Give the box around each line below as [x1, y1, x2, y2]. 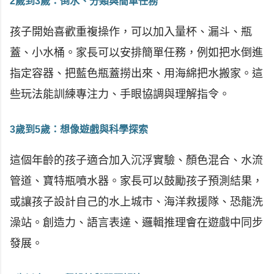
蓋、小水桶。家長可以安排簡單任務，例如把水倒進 [10, 46, 263, 59]
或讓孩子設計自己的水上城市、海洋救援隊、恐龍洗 [10, 196, 263, 209]
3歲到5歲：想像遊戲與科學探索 [10, 124, 148, 135]
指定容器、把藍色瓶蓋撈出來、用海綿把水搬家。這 [10, 67, 263, 80]
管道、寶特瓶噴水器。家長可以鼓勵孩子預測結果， [10, 175, 263, 188]
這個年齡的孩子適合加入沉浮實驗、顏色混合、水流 [10, 154, 263, 167]
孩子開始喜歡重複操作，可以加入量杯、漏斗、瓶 [10, 26, 252, 39]
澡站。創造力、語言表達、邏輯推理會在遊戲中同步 [10, 217, 263, 229]
